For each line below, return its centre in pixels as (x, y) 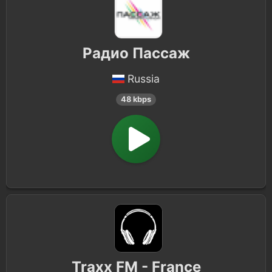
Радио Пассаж (136, 53)
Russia (144, 79)
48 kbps (136, 99)
